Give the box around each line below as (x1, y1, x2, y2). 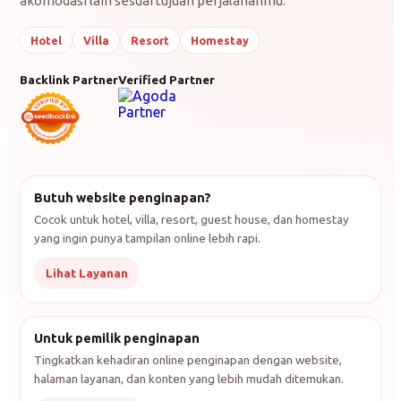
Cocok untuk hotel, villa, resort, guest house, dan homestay (34, 211, 349, 226)
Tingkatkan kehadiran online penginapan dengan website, (34, 352, 342, 367)
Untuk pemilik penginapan (34, 329, 200, 346)
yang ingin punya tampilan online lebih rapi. (34, 230, 260, 245)
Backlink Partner (20, 72, 118, 87)
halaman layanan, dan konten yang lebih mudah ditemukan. (34, 371, 344, 386)
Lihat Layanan (46, 266, 128, 279)
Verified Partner (118, 72, 215, 87)
